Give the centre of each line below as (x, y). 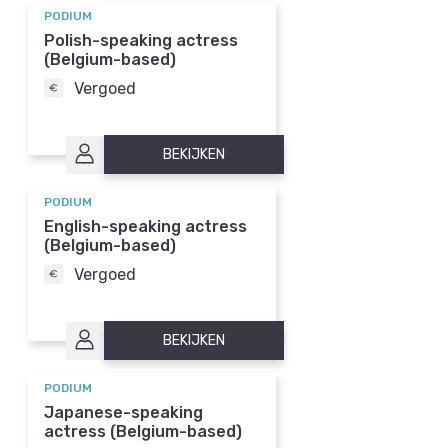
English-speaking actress (145, 226)
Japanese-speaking (123, 412)
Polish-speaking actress (141, 40)
